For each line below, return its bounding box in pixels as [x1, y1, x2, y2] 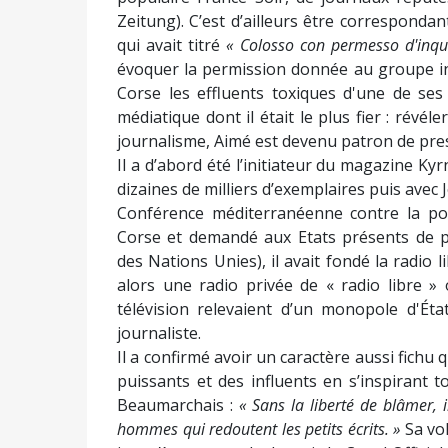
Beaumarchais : [117, 394, 240, 416]
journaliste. [117, 322, 201, 344]
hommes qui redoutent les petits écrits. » [117, 418, 400, 440]
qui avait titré [117, 34, 227, 56]
